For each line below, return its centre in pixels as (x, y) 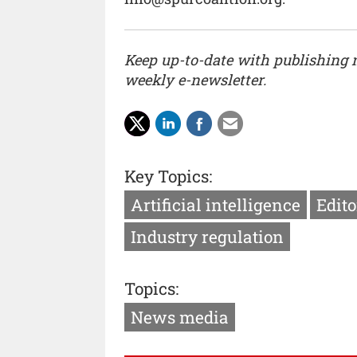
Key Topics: (168, 176)
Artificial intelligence (216, 204)
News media (180, 318)
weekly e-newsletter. (195, 80)
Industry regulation (207, 236)
